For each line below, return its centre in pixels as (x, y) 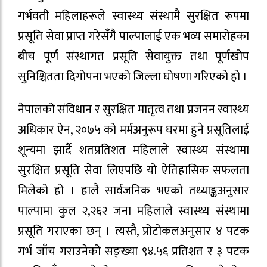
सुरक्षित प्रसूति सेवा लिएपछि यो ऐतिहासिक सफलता (133, 170)
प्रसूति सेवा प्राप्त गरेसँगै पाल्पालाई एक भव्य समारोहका (133, 37)
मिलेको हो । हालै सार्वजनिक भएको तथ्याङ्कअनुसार (133, 190)
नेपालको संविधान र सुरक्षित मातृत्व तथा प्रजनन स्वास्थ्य (133, 109)
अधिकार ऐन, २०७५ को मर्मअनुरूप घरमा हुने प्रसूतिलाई (133, 130)
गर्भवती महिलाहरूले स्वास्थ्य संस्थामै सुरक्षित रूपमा (133, 16)
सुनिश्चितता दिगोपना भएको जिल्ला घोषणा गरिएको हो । (133, 77)
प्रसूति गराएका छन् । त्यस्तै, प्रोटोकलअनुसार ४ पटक (133, 231)
